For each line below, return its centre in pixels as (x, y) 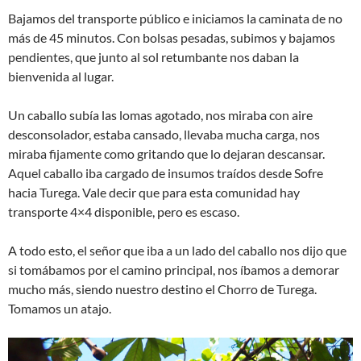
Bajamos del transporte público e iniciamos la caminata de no (175, 18)
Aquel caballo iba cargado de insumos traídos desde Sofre (166, 172)
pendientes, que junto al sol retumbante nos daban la (154, 56)
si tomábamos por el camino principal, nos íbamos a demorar (174, 269)
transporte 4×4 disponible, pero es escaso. (124, 211)
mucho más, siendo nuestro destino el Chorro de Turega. (162, 288)
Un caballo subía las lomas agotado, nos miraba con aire (160, 114)
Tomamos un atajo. (60, 308)
